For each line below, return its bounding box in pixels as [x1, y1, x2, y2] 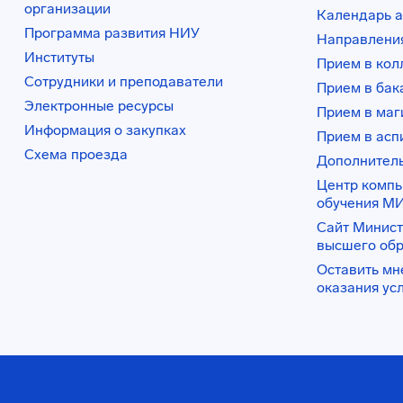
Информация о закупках [24, 121, 186, 139]
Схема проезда [24, 146, 128, 163]
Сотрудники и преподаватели [24, 73, 223, 90]
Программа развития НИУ [24, 24, 200, 41]
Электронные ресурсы [24, 97, 174, 114]
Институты [24, 49, 94, 66]
